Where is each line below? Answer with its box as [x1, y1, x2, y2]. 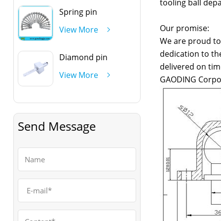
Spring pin [59, 6, 97, 17]
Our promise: [159, 23, 209, 34]
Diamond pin [59, 51, 108, 63]
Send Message [17, 117, 96, 134]
